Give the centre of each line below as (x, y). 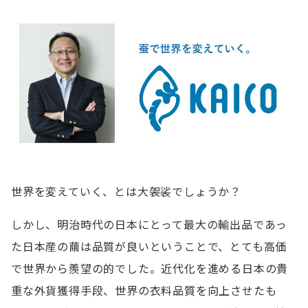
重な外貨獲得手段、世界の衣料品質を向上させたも (144, 290)
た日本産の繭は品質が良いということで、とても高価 (149, 246)
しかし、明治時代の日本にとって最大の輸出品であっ (150, 224)
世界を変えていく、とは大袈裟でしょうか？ (126, 191)
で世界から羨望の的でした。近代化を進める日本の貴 (150, 268)
